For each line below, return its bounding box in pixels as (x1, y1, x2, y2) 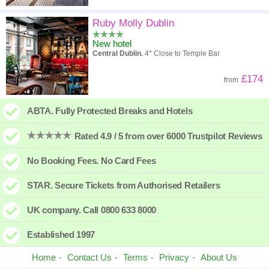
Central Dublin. (92, 49, 143, 58)
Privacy (159, 252, 189, 262)
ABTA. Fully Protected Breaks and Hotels (27, 106, 193, 116)
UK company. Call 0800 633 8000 (27, 205, 156, 215)
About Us (201, 252, 237, 262)
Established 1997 (27, 229, 95, 240)
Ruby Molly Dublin (92, 17, 174, 29)
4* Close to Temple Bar (143, 49, 220, 58)
